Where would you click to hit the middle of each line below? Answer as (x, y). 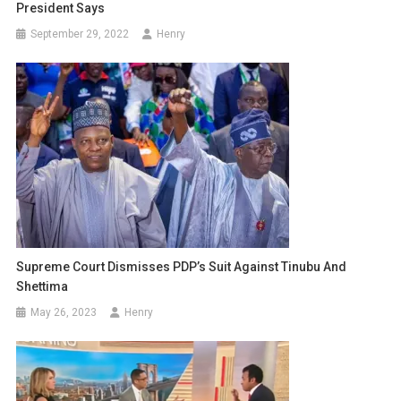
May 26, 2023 (64, 313)
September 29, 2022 (80, 34)
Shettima (43, 287)
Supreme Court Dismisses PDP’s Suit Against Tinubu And (182, 267)
